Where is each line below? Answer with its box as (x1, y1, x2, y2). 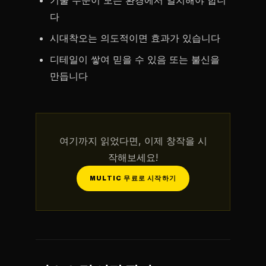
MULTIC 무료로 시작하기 (90, 175, 176, 182)
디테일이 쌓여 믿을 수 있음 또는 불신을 (50, 53, 220, 65)
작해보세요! (108, 151, 158, 163)
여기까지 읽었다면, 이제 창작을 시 (59, 135, 207, 147)
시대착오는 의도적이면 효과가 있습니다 (50, 32, 220, 44)
